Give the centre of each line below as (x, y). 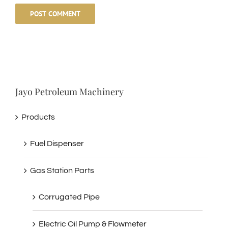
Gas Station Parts (62, 170)
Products (38, 117)
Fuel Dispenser (57, 143)
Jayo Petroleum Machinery (69, 91)
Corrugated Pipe (69, 197)
